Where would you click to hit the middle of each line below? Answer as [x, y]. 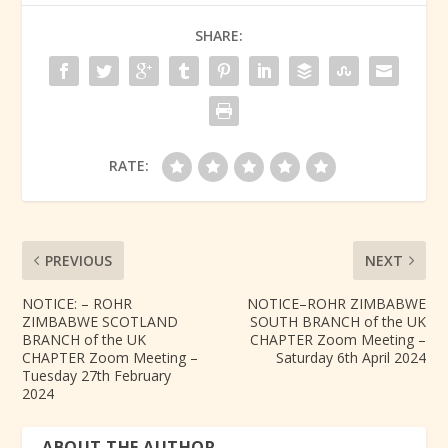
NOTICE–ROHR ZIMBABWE [336, 304]
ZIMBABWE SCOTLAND [100, 322]
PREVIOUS [79, 261]
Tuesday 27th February [97, 376]
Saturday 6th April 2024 [350, 358]
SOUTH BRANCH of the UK [337, 322]
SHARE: [219, 36]
